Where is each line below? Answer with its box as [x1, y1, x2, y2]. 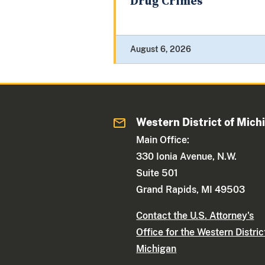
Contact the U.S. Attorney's [136, 210, 254, 222]
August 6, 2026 [130, 44, 191, 54]
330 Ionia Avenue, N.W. [136, 151, 237, 163]
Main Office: [136, 134, 190, 146]
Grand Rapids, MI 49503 [136, 184, 245, 196]
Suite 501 [136, 167, 179, 179]
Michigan [136, 243, 177, 255]
